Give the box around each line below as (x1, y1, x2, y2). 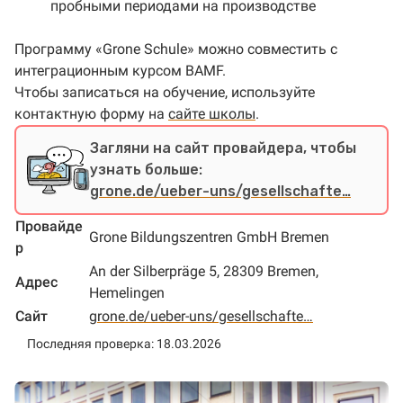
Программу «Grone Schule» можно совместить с (14, 40, 337, 58)
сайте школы (168, 105, 255, 122)
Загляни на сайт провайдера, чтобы (90, 139, 356, 157)
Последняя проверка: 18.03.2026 (27, 336, 221, 351)
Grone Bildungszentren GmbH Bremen (89, 228, 329, 246)
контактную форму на (14, 105, 168, 122)
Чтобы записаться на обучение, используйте (14, 84, 315, 101)
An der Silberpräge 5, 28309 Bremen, (89, 263, 318, 280)
